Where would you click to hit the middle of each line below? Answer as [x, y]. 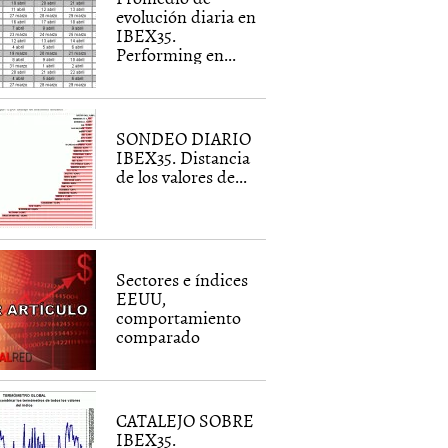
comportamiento [179, 317]
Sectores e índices [182, 279]
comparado [158, 336]
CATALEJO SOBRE [185, 420]
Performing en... [176, 54]
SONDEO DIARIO [184, 138]
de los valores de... [182, 176]
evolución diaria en [186, 16]
